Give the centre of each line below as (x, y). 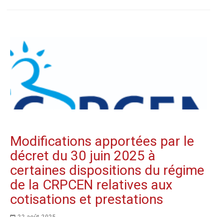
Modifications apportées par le (102, 141)
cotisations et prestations (87, 199)
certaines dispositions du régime (107, 170)
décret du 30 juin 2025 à (83, 156)
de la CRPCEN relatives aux (91, 185)
